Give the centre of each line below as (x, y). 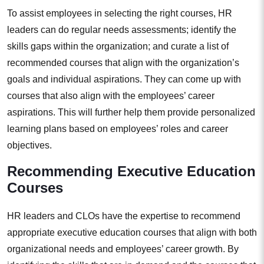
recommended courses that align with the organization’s (123, 63)
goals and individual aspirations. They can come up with (124, 80)
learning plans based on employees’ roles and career (118, 129)
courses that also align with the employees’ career (111, 96)
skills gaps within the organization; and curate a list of (118, 47)
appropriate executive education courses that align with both (132, 233)
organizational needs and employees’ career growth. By (123, 249)
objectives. (29, 146)
